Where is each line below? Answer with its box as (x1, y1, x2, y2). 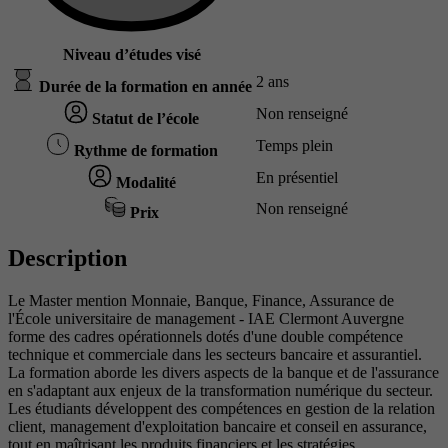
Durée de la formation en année (35, 78, 252, 96)
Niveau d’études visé (62, 46, 201, 64)
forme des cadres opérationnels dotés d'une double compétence (8, 328, 403, 346)
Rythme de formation (69, 142, 218, 160)
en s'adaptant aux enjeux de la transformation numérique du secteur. (8, 382, 433, 400)
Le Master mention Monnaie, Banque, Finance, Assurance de (8, 292, 394, 310)
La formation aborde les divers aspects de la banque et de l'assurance (8, 364, 439, 382)
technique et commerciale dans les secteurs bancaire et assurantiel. (8, 346, 422, 364)
